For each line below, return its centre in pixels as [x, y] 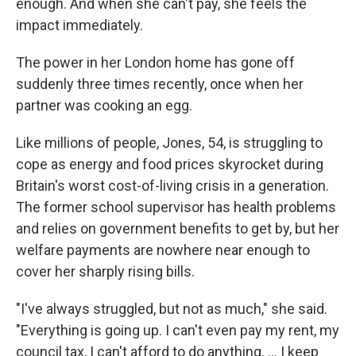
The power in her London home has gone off [155, 62]
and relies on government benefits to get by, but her [178, 228]
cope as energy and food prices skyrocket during [170, 164]
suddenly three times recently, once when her [160, 84]
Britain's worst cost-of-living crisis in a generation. [172, 186]
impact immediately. [79, 25]
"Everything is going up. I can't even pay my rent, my [178, 330]
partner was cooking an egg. [104, 105]
